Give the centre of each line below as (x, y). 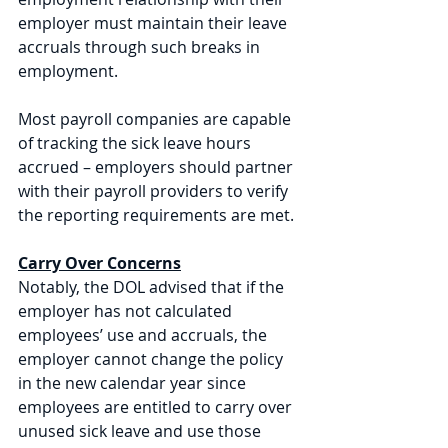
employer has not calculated (127, 311)
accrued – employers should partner (157, 167)
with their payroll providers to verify (155, 191)
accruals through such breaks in (141, 47)
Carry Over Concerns (99, 263)
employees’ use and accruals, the (144, 335)
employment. (68, 71)
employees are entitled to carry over (157, 407)
